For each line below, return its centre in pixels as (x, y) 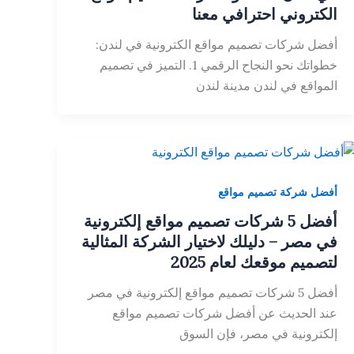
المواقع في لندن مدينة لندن (266, 85)
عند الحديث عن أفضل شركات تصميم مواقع (224, 313)
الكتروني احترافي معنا (264, 13)
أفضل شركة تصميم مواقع (277, 192)
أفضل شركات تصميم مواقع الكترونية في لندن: (216, 44)
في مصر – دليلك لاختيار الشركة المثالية (209, 242)
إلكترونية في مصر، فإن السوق (258, 334)
